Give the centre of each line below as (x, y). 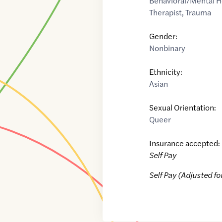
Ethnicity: (166, 72)
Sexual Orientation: (183, 108)
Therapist (166, 12)
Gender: (164, 36)
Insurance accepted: (185, 143)
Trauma (198, 12)
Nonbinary (167, 48)
